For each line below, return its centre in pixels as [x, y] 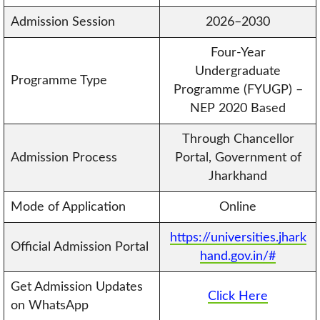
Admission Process [64, 157]
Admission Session [62, 22]
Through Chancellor [238, 139]
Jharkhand [238, 176]
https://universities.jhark [238, 237]
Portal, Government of [238, 157]
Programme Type [59, 80]
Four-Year [238, 52]
